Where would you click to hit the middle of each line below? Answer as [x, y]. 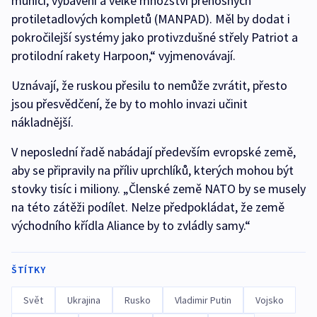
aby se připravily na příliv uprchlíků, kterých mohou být [152, 171]
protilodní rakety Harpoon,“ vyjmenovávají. [123, 56]
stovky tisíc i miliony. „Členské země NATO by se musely [158, 189]
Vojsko [270, 300]
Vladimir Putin [203, 300]
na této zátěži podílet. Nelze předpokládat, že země [148, 207]
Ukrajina [84, 300]
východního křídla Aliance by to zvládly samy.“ [131, 226]
